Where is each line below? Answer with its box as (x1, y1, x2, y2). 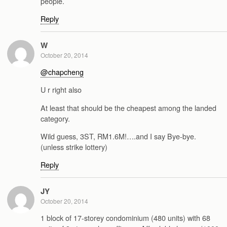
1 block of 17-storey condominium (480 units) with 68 (41, 212, 210, 223)
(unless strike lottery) (41, 141, 107, 153)
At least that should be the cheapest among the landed (41, 102, 216, 113)
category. (41, 112, 70, 124)
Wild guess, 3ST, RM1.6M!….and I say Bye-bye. (41, 131, 196, 142)
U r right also (41, 84, 82, 95)
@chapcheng (41, 66, 84, 77)
